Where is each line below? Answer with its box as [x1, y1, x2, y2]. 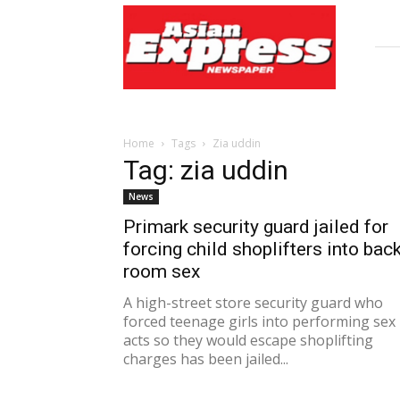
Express [122, 25, 168, 39]
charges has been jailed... [123, 349, 288, 369]
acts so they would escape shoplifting [123, 330, 373, 350]
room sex [123, 261, 200, 282]
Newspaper [122, 44, 187, 58]
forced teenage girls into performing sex [123, 312, 396, 331]
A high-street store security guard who [123, 293, 383, 312]
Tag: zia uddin [123, 154, 288, 186]
